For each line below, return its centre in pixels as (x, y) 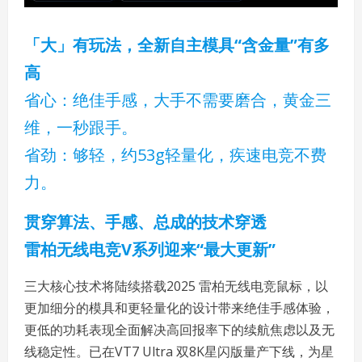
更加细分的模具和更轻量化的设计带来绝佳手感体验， (179, 308)
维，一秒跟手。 (81, 127)
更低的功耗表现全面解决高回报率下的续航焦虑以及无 (179, 330)
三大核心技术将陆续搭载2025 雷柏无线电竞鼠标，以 (176, 286)
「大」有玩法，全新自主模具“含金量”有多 (177, 45)
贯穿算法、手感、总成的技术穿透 (145, 222)
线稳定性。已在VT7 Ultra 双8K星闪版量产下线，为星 (179, 351)
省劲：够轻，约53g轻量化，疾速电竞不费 (175, 155)
